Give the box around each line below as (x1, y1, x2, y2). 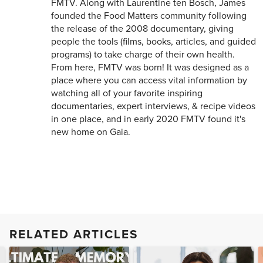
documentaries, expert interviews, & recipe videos (50, 100, 255, 112)
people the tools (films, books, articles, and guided (50, 35, 256, 48)
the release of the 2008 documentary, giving (50, 22, 234, 35)
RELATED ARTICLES (9, 227, 138, 242)
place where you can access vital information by (50, 74, 247, 86)
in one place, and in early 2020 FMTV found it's (50, 113, 245, 125)
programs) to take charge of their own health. (50, 48, 235, 60)
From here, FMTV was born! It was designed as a (50, 61, 249, 73)
